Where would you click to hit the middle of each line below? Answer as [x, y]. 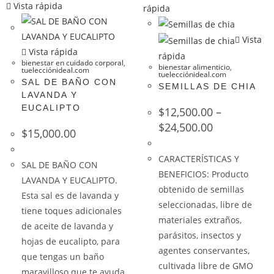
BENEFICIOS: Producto [203, 174]
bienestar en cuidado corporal [72, 63]
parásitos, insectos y [200, 235]
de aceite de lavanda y [67, 226]
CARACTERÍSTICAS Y [199, 159]
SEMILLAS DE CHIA [207, 86]
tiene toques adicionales [72, 211]
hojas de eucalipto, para [71, 241]
